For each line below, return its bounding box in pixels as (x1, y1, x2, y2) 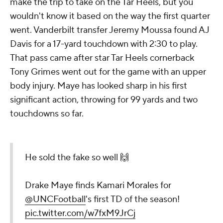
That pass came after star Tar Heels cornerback (10, 52, 194, 64)
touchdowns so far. (10, 108, 84, 120)
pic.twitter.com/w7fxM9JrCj (25, 208, 135, 220)
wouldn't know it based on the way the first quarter (10, 10, 210, 22)
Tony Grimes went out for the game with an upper (10, 66, 206, 78)
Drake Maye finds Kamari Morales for (25, 180, 171, 192)
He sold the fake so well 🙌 (25, 152, 129, 164)
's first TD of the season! (86, 194, 180, 206)
